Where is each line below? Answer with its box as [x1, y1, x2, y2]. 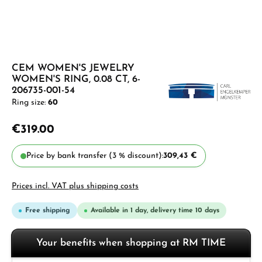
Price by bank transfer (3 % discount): [26, 151, 163, 160]
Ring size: [12, 98, 48, 107]
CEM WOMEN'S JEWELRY [12, 64, 135, 73]
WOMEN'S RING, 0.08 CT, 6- [12, 75, 140, 84]
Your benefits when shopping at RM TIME [36, 238, 226, 248]
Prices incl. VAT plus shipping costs [12, 182, 139, 191]
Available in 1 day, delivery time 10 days [91, 207, 219, 214]
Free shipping [25, 207, 70, 214]
